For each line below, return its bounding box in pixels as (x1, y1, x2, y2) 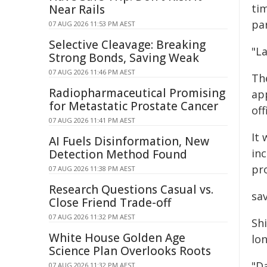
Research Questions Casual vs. (49, 182, 213, 197)
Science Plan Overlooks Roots (49, 243, 211, 259)
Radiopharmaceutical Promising (49, 85, 225, 101)
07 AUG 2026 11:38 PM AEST (49, 164, 135, 173)
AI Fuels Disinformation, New (49, 133, 209, 149)
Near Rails (49, 2, 105, 17)
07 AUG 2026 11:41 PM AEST (49, 116, 135, 125)
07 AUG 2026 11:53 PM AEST (49, 19, 135, 28)
